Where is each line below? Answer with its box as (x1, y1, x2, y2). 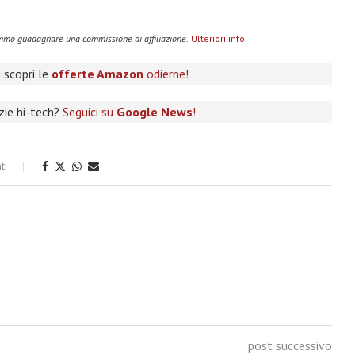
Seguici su (62, 104, 116, 120)
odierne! (143, 66, 189, 82)
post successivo (247, 338, 332, 353)
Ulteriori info (190, 32, 245, 44)
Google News (116, 104, 193, 120)
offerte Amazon (52, 66, 144, 82)
